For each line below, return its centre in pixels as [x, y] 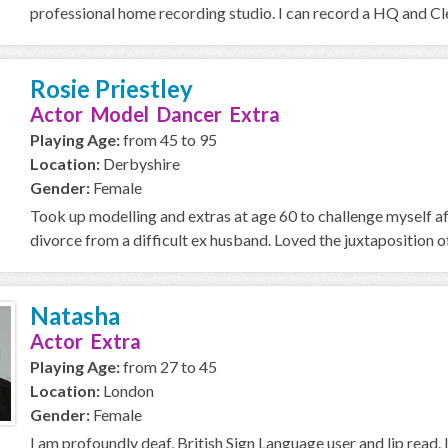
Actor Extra [85, 341]
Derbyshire [140, 163]
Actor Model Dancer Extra [155, 114]
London [127, 390]
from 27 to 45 [168, 366]
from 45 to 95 [168, 139]
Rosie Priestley [111, 88]
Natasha [75, 315]
